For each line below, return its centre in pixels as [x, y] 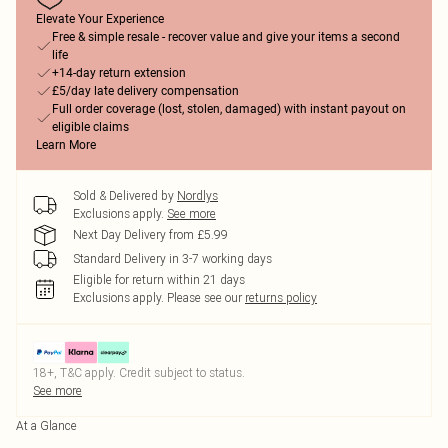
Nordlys [197, 195]
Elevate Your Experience [100, 19]
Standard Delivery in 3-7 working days [172, 258]
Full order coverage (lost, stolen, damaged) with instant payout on [229, 109]
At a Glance [46, 425]
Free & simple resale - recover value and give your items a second [226, 37]
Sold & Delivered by [123, 195]
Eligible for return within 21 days [159, 279]
